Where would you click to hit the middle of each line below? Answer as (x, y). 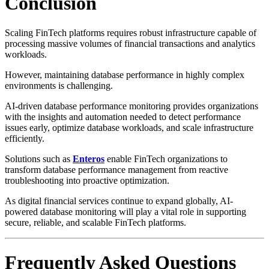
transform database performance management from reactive (116, 169)
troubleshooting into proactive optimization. (87, 180)
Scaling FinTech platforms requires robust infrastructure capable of (131, 32)
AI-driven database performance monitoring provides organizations (131, 106)
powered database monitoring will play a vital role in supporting (125, 211)
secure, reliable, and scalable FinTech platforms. (95, 222)
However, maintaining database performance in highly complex (125, 74)
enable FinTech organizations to (166, 159)
